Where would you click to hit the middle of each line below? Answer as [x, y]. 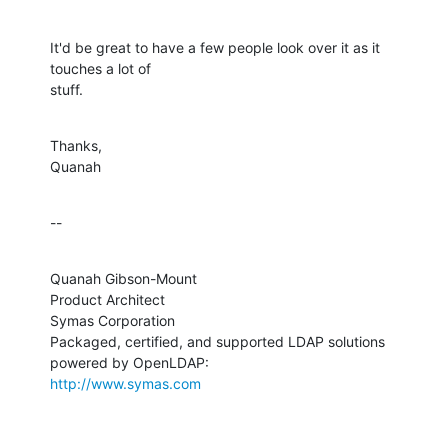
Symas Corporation [112, 320]
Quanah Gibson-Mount [123, 278]
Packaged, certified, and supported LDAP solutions [217, 341]
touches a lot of [102, 68]
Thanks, [76, 145]
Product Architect [107, 299]
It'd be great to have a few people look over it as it [215, 47]
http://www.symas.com [125, 383]
